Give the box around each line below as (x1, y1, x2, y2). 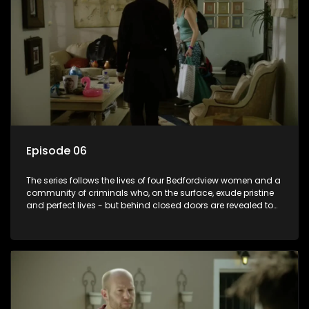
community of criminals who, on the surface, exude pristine (26, 187, 274, 199)
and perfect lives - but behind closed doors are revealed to (26, 199, 273, 212)
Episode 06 (26, 143, 87, 159)
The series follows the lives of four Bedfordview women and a (26, 175, 281, 187)
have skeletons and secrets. (26, 212, 143, 224)
